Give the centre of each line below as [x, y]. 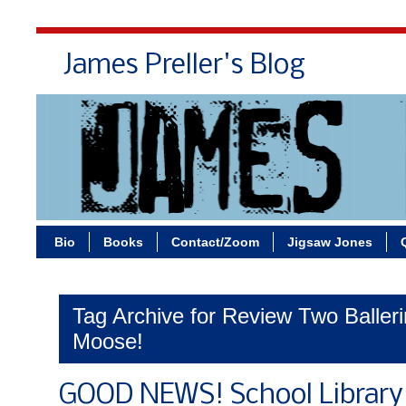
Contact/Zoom [215, 242]
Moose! [108, 341]
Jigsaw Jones [330, 242]
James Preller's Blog [184, 66]
